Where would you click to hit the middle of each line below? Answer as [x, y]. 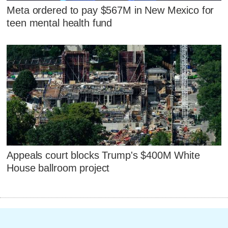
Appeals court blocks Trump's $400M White [103, 155]
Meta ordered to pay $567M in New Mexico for [110, 10]
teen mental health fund [60, 23]
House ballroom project [58, 168]
